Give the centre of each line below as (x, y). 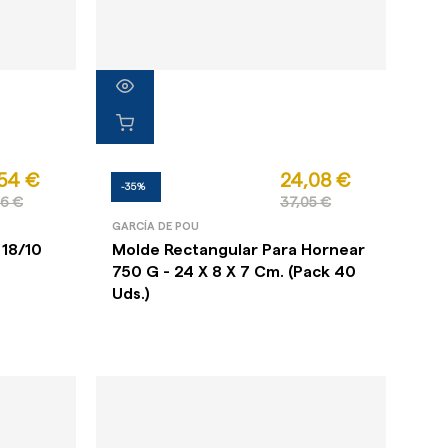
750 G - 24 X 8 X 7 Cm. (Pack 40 (233, 272)
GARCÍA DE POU (155, 227)
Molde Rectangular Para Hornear (238, 250)
